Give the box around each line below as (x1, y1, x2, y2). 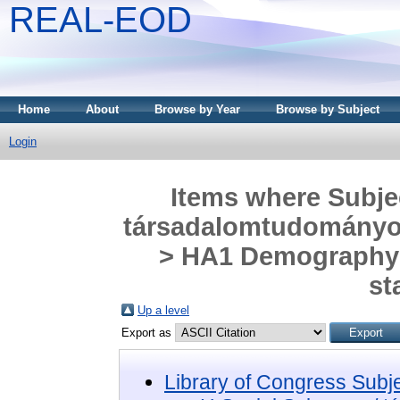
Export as (121, 325, 175, 339)
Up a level (137, 303, 189, 317)
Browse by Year (154, 103, 240, 116)
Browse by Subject (276, 103, 379, 116)
